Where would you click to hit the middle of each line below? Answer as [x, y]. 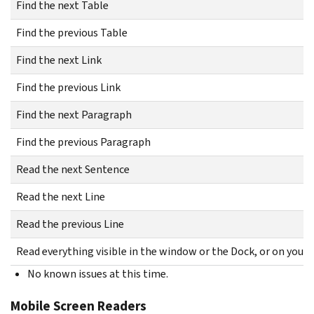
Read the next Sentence [73, 169]
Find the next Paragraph [74, 114]
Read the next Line [61, 196]
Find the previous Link [68, 87]
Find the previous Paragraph [83, 142]
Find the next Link [59, 60]
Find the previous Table [72, 32]
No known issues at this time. [98, 273]
